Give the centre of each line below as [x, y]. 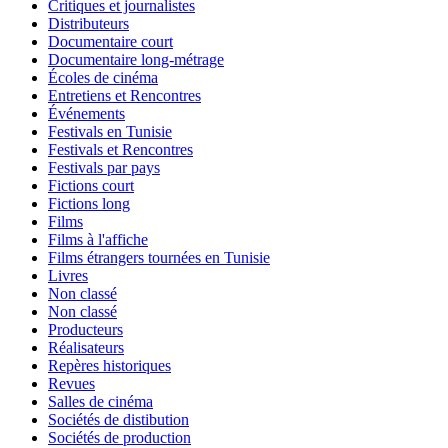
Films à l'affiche [98, 239]
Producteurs [85, 329]
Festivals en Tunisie [110, 131]
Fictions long [89, 203]
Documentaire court [110, 41]
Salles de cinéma [100, 401]
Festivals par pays [104, 167]
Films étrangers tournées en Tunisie [159, 257]
